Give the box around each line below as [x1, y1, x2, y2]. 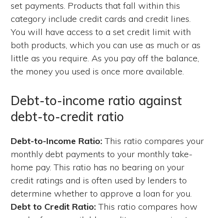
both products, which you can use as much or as [11, 39, 201, 51]
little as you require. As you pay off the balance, [11, 52, 200, 64]
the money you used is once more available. [11, 65, 184, 77]
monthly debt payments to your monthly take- [11, 148, 193, 160]
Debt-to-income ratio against [11, 92, 182, 109]
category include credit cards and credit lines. [11, 13, 191, 24]
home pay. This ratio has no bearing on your [11, 161, 185, 173]
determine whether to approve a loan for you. [11, 187, 192, 199]
